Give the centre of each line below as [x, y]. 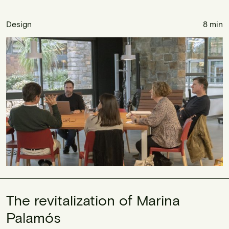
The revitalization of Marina [93, 200]
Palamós [33, 217]
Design [19, 24]
